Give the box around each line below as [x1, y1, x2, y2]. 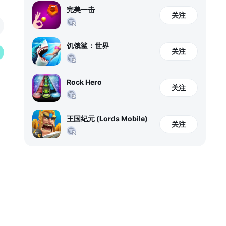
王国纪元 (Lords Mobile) [67, 114, 148, 123]
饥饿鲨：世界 [67, 41, 109, 50]
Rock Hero [67, 78, 102, 86]
